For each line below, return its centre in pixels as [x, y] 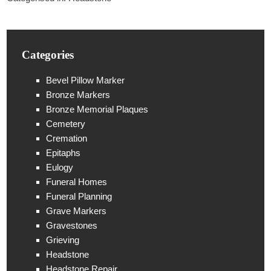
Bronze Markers [78, 95]
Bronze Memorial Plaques [97, 109]
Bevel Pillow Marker [86, 80]
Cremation [67, 139]
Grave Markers [77, 211]
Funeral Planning [79, 197]
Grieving [63, 240]
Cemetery [66, 124]
